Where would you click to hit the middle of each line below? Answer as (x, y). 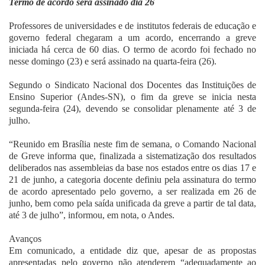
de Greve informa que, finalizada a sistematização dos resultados (132, 156)
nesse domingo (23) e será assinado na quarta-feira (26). (113, 62)
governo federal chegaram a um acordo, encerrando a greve (132, 38)
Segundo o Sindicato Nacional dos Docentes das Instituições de (132, 85)
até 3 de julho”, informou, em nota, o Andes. (92, 215)
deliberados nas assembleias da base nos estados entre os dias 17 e (132, 168)
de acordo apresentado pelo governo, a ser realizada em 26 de (132, 192)
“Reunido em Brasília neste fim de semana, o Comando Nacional (132, 144)
